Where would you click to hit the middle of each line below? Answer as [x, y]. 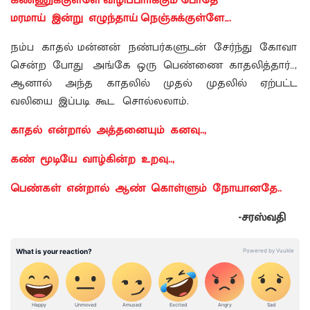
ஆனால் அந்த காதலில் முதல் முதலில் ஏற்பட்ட [155, 84]
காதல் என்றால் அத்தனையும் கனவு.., [110, 131]
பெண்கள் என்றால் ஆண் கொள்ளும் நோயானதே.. [146, 189]
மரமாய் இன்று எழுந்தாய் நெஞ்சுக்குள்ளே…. [121, 19]
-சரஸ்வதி [269, 218]
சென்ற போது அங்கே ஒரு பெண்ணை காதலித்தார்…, [155, 66]
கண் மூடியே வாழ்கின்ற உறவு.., [94, 160]
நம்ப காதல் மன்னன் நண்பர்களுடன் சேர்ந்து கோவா [155, 48]
